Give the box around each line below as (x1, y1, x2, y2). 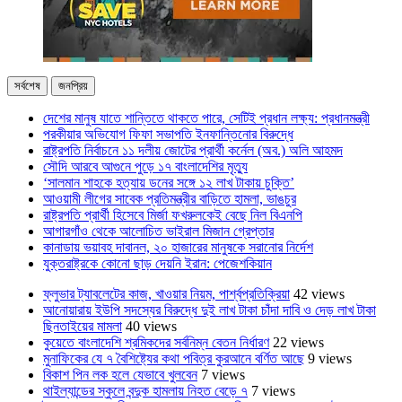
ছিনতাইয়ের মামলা (43, 318, 122, 334)
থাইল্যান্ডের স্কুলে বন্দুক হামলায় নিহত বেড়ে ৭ (43, 382, 248, 398)
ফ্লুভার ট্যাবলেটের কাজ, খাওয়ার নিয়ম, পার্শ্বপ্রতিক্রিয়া (43, 285, 290, 301)
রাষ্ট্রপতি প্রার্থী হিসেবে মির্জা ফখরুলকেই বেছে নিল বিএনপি (43, 206, 302, 223)
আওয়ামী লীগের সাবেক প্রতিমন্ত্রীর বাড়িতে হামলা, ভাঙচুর (43, 190, 296, 206)
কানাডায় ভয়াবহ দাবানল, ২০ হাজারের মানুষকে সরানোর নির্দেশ (43, 239, 313, 255)
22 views (273, 334, 324, 350)
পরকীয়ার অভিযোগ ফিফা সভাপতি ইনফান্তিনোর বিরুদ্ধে (43, 126, 293, 142)
